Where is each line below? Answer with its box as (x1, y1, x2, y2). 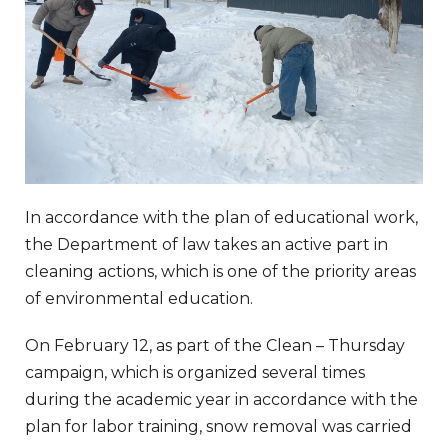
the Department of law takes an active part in (25, 234, 388, 254)
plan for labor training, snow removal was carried (25, 416, 412, 436)
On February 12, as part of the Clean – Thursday (25, 335, 405, 355)
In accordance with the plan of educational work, (25, 207, 418, 227)
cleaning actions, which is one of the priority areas (25, 261, 416, 281)
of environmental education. (25, 288, 253, 308)
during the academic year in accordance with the (25, 389, 418, 409)
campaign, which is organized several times (25, 362, 365, 382)
